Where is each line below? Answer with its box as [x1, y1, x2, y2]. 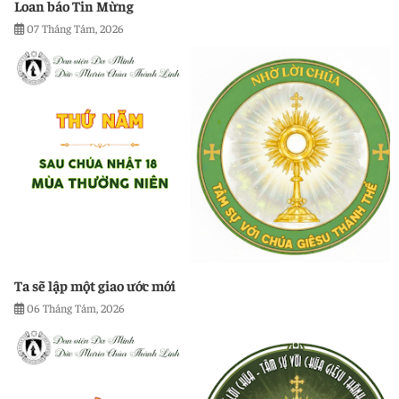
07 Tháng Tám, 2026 [27, 20, 124, 36]
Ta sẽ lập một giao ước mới [14, 275, 175, 294]
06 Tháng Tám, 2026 [27, 299, 125, 315]
